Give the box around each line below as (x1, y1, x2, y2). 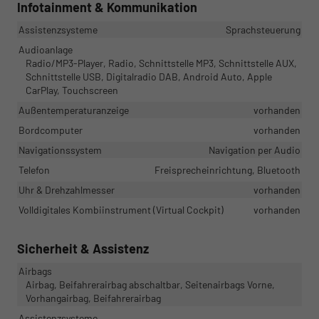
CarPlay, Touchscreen (26, 84, 118, 97)
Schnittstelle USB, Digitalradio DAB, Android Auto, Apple (26, 70, 272, 83)
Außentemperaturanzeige (19, 104, 129, 117)
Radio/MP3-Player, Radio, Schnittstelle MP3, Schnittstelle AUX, (26, 57, 297, 70)
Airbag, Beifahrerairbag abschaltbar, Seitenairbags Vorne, (26, 278, 275, 291)
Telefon (19, 164, 50, 177)
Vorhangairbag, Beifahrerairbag (26, 292, 161, 305)
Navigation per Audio (209, 144, 300, 157)
